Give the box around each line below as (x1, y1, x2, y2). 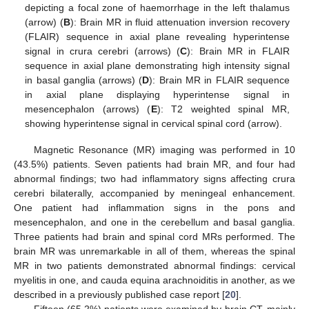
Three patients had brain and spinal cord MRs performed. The (14, 231, 295, 243)
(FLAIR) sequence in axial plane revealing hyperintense (25, 31, 290, 43)
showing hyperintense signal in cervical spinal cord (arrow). (25, 118, 283, 130)
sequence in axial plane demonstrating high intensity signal (25, 60, 290, 72)
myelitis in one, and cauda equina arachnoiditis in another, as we (14, 275, 295, 286)
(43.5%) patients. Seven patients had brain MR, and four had (14, 159, 295, 170)
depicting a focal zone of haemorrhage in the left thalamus (25, 2, 290, 14)
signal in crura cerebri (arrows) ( (25, 46, 181, 57)
